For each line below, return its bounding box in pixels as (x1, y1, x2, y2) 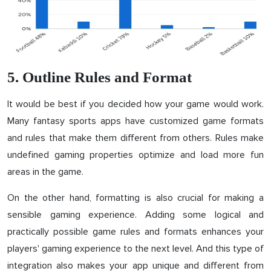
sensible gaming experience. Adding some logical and (7, 208, 264, 221)
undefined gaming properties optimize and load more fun (7, 148, 264, 161)
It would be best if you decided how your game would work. (7, 97, 264, 110)
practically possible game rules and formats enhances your (7, 225, 264, 238)
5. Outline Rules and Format (7, 68, 192, 85)
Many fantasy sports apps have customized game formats (7, 114, 264, 127)
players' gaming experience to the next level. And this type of (7, 242, 264, 255)
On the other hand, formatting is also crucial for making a (7, 191, 264, 204)
